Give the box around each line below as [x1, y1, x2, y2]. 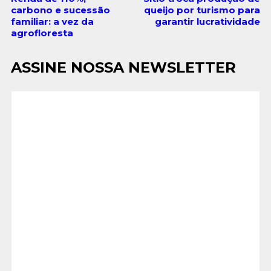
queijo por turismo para [144, 4, 261, 16]
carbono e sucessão [10, 4, 110, 16]
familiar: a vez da [10, 15, 94, 27]
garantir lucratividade [155, 15, 261, 27]
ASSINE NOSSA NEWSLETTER [10, 58, 236, 76]
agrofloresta [10, 27, 73, 39]
